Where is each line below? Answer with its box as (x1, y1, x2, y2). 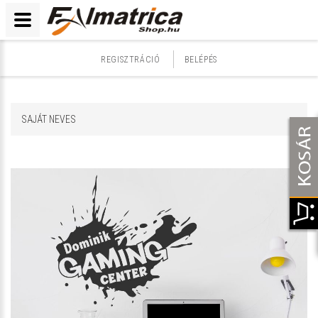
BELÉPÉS (184, 55, 217, 65)
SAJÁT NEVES (21, 114, 76, 125)
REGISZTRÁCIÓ (101, 55, 160, 65)
